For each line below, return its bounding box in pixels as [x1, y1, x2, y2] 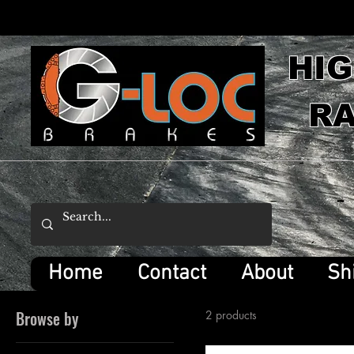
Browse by [16, 307, 78, 330]
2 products [205, 307, 257, 322]
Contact [137, 261, 206, 286]
